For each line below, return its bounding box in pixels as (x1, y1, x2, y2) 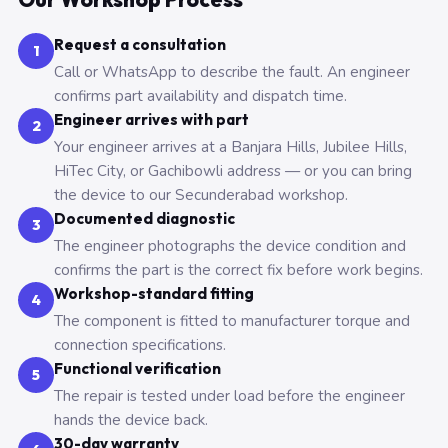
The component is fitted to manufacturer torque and (54, 311, 410, 331)
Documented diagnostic (54, 209, 235, 228)
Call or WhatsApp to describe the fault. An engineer (54, 62, 410, 82)
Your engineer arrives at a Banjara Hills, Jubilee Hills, (54, 137, 407, 157)
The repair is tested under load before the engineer (54, 386, 405, 406)
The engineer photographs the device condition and (54, 236, 406, 256)
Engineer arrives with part (54, 110, 249, 129)
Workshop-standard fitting (54, 284, 254, 303)
